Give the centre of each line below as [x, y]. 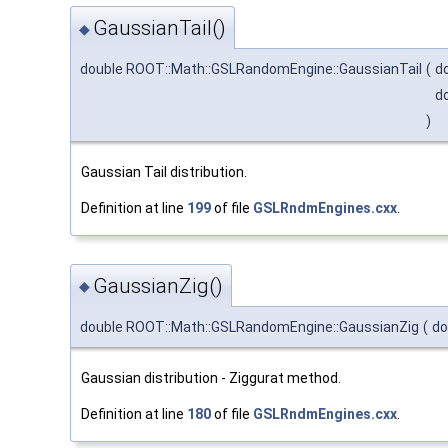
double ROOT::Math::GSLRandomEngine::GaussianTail [251, 69]
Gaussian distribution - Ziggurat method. [211, 377]
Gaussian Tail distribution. [164, 172]
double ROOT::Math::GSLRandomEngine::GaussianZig [249, 326]
